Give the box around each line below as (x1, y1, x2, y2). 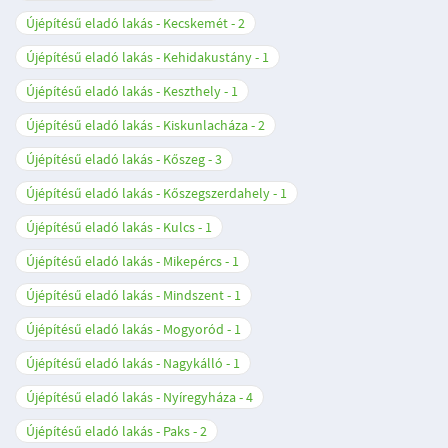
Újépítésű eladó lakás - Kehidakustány (26, 48, 252, 66)
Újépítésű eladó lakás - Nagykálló (26, 354, 223, 372)
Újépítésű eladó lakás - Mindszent (26, 286, 224, 304)
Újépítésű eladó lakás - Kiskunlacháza (26, 116, 248, 134)
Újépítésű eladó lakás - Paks (26, 422, 190, 440)
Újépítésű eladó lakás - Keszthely (26, 82, 221, 100)
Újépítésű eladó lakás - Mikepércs (26, 252, 222, 270)
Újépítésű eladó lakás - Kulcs (26, 218, 195, 236)
